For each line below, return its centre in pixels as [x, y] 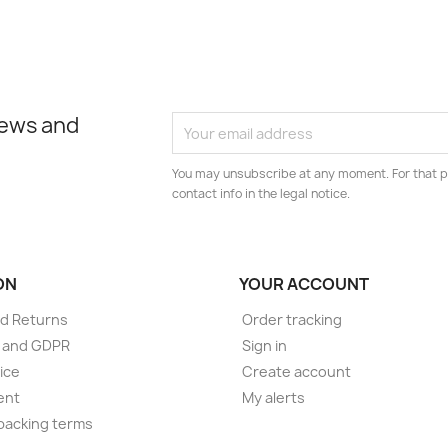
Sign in [264, 345]
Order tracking [292, 319]
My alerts [273, 397]
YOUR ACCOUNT [304, 284]
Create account [296, 371]
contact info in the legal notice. [261, 193]
